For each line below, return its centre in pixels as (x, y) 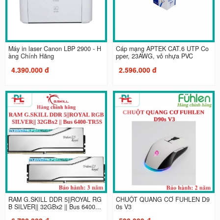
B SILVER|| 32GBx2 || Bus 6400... (55, 206)
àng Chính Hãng (31, 56)
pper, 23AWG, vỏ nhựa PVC (154, 56)
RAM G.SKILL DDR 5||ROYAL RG (55, 199)
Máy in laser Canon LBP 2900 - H (55, 49)
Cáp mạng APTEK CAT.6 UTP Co (162, 49)
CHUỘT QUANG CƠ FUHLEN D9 (163, 199)
